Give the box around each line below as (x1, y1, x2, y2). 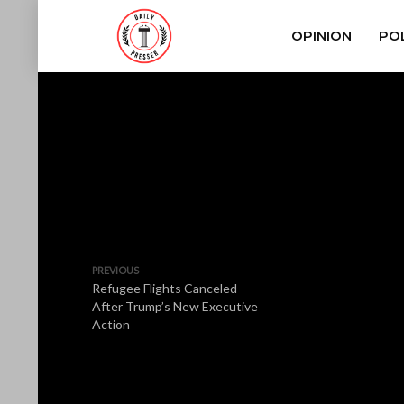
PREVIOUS (92, 264, 139, 276)
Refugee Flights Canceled (92, 280, 237, 296)
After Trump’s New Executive (92, 298, 258, 314)
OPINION (290, 27, 352, 44)
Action (92, 317, 130, 332)
